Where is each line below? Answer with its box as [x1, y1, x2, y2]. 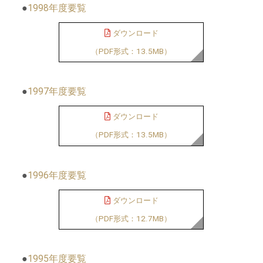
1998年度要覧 [28, 2, 87, 14]
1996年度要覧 [28, 169, 87, 181]
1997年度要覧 [28, 86, 87, 97]
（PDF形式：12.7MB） [91, 214, 172, 223]
